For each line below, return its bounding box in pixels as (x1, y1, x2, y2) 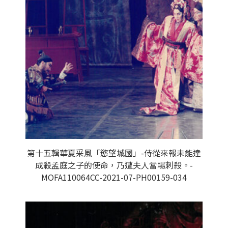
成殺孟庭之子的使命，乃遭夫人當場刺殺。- (35, 159, 193, 171)
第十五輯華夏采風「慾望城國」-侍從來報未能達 (27, 147, 201, 159)
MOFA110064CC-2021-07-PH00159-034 (41, 171, 187, 183)
